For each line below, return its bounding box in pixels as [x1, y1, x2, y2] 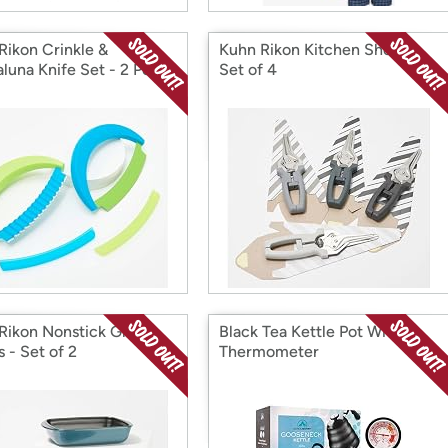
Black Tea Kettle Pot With [219, 322, 401, 341]
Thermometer [219, 342, 319, 361]
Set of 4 [219, 60, 277, 79]
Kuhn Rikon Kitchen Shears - [219, 40, 424, 59]
